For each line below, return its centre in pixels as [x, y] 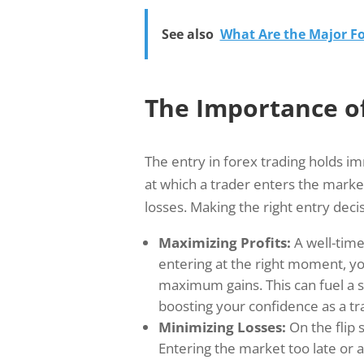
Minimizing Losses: [222, 327]
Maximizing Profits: [224, 242]
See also [187, 34]
